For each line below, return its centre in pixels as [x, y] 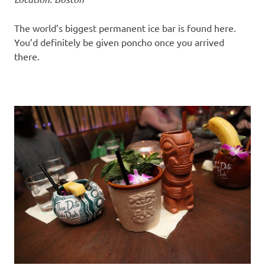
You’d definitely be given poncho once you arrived [119, 42]
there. [27, 56]
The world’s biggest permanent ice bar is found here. [125, 28]
